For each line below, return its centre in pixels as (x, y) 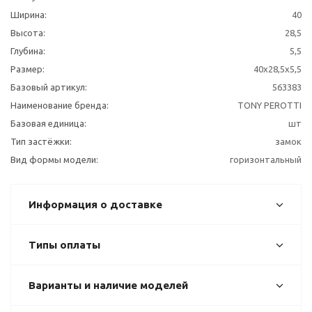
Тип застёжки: (41, 141)
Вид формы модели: (54, 159)
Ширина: (29, 15)
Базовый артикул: (49, 87)
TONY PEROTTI (270, 105)
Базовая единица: (48, 123)
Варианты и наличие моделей (108, 285)
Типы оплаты (64, 245)
